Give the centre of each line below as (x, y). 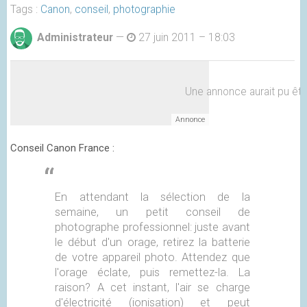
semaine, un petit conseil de (152, 212)
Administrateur (75, 37)
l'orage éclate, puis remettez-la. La (152, 273)
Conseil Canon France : (62, 148)
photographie (144, 9)
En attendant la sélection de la (152, 197)
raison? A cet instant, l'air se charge (152, 288)
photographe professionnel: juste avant (152, 228)
